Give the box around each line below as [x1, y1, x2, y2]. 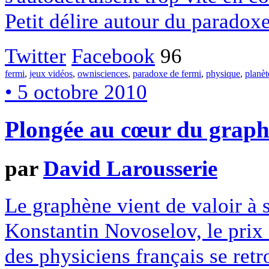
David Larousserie [43, 156, 217, 181]
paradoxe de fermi [133, 68, 201, 79]
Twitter [5, 43, 66, 68]
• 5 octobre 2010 [5, 79, 147, 104]
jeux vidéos [29, 68, 73, 79]
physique [206, 68, 240, 79]
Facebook [71, 43, 155, 68]
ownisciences [77, 68, 128, 79]
